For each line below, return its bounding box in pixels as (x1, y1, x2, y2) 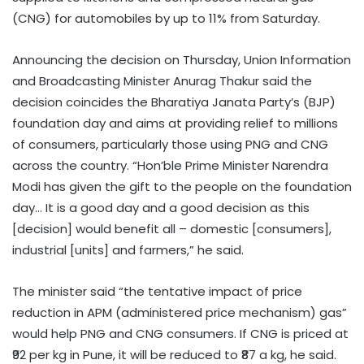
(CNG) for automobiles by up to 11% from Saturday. (12, 10, 320, 28)
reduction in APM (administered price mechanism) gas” (12, 304, 347, 322)
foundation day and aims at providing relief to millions (12, 115, 338, 132)
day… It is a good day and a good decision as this (12, 199, 310, 217)
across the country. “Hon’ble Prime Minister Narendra (12, 157, 328, 175)
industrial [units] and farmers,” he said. (12, 241, 244, 259)
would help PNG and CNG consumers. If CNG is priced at (12, 325, 349, 343)
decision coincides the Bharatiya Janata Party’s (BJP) (12, 93, 336, 111)
